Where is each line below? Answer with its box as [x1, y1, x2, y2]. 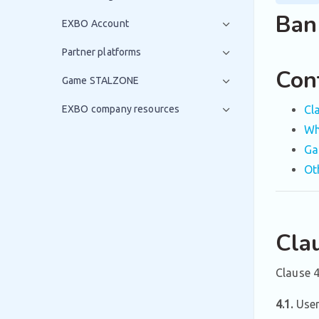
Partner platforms [62, 46, 142, 58]
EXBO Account [62, 18, 129, 29]
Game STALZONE [62, 75, 139, 86]
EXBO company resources [62, 103, 180, 115]
